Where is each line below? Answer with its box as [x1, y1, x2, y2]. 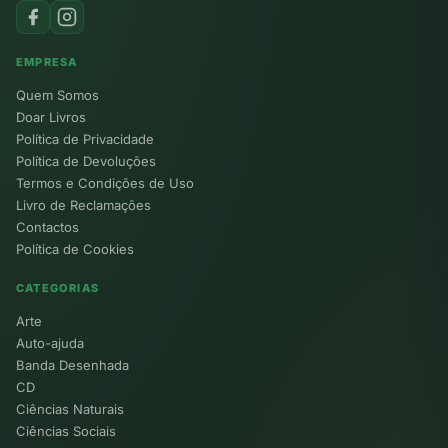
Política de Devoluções [16, 152, 156, 169]
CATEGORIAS [16, 280, 99, 295]
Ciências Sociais [16, 422, 116, 439]
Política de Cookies [16, 240, 134, 257]
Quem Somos [16, 86, 99, 103]
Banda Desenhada [16, 356, 129, 373]
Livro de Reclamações [16, 196, 151, 213]
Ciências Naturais [16, 400, 124, 417]
